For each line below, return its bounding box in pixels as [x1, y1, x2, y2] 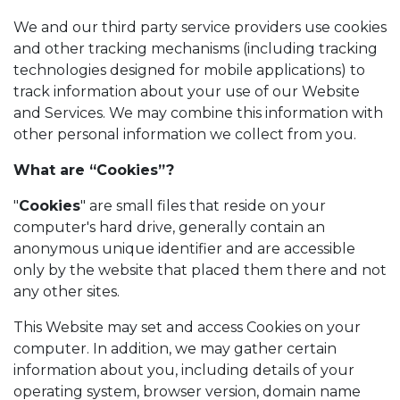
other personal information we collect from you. [13, 126, 356, 143]
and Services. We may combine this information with [13, 104, 383, 121]
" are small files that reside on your [80, 197, 326, 214]
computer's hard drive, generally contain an [13, 219, 325, 236]
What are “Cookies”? [13, 162, 174, 179]
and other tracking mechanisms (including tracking [13, 40, 378, 57]
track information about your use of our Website [13, 83, 360, 100]
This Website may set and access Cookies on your [13, 319, 361, 336]
